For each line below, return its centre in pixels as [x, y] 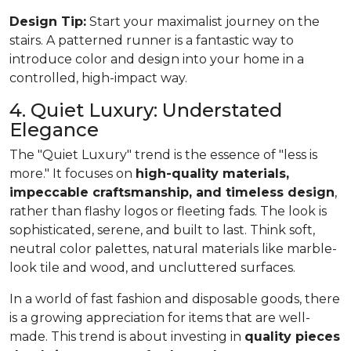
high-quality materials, [212, 173]
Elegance [54, 129]
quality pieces [292, 336]
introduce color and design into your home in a [157, 59]
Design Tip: [48, 21]
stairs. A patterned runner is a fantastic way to [152, 40]
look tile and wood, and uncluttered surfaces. [152, 267]
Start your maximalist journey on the [203, 21]
